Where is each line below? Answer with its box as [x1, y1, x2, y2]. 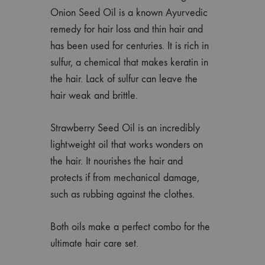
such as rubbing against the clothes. [50, 188, 195, 201]
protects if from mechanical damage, [50, 171, 199, 184]
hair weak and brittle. [50, 89, 138, 102]
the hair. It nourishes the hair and [50, 154, 183, 167]
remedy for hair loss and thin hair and [50, 22, 203, 35]
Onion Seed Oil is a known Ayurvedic [50, 6, 208, 19]
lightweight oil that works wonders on [50, 138, 203, 151]
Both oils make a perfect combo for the [50, 220, 210, 233]
